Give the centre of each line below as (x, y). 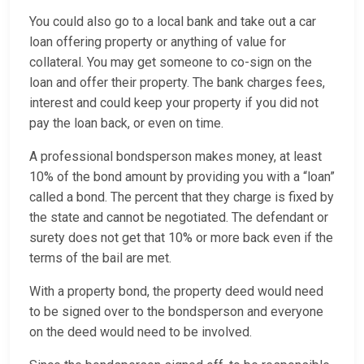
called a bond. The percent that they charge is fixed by (182, 197)
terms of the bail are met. (102, 258)
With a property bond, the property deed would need (176, 292)
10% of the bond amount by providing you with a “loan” (182, 177)
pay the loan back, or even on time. (130, 123)
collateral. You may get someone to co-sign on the (171, 63)
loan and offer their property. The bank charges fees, (177, 83)
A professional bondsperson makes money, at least (175, 157)
